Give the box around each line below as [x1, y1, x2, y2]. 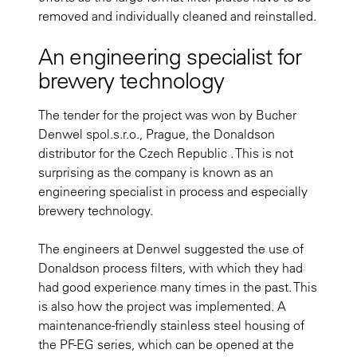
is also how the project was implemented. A [38, 297, 286, 314]
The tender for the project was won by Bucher [38, 106, 296, 123]
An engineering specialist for [38, 41, 302, 70]
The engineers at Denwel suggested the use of [38, 240, 304, 257]
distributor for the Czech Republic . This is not [38, 144, 293, 161]
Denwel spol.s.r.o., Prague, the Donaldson [38, 125, 275, 142]
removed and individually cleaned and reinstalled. [38, 7, 316, 24]
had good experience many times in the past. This [38, 278, 317, 295]
